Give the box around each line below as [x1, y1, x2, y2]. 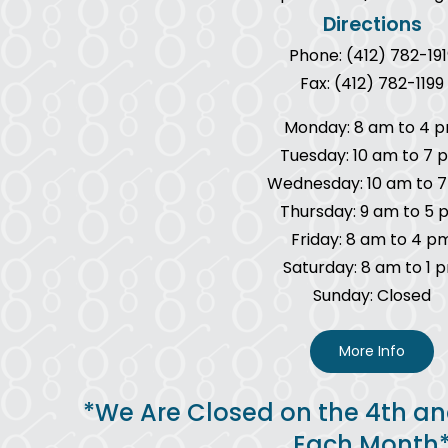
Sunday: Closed [313, 284, 431, 308]
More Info [339, 341, 405, 362]
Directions [322, 11, 422, 39]
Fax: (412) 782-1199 [300, 72, 444, 96]
